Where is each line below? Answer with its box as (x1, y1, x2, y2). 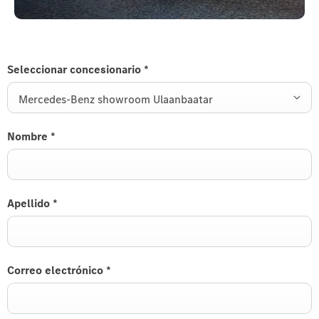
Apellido (7, 196, 53, 211)
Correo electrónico (7, 263, 106, 278)
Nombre (7, 129, 51, 144)
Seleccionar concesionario (7, 62, 144, 77)
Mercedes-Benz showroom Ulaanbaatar (19, 92, 213, 107)
